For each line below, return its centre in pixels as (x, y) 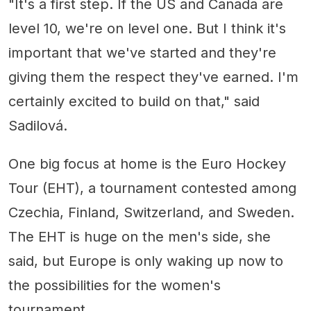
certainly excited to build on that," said (134, 101)
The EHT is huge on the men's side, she (140, 236)
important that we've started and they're (142, 52)
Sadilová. (38, 125)
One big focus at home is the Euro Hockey (147, 163)
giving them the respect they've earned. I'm (153, 77)
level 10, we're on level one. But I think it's (147, 28)
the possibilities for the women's (115, 285)
